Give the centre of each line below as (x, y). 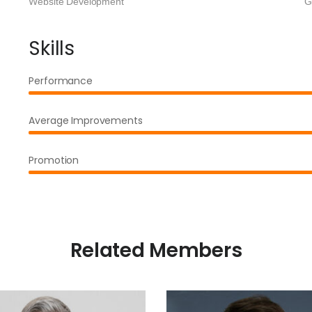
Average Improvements (86, 120)
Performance (61, 81)
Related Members (156, 250)
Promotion (54, 160)
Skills (52, 48)
